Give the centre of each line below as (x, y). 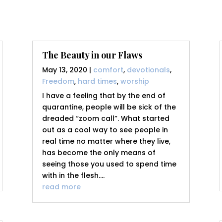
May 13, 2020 (64, 70)
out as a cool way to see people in (105, 130)
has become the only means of (99, 153)
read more (61, 187)
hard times (97, 82)
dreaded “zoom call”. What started (106, 119)
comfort (108, 70)
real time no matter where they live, (106, 141)
